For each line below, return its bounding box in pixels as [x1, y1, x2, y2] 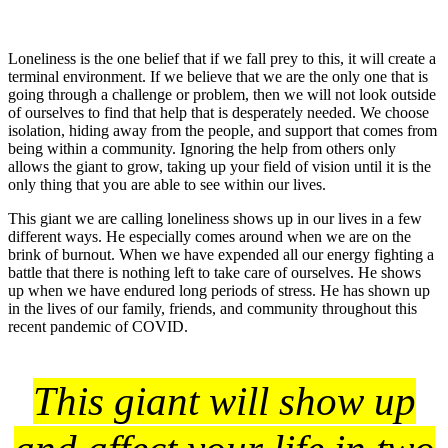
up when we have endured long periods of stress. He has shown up [8, 281, 430, 299]
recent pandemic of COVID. [8, 317, 188, 335]
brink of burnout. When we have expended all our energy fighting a [8, 245, 434, 263]
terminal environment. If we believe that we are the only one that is [8, 67, 428, 85]
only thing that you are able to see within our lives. [8, 175, 326, 193]
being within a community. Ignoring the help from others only [8, 139, 396, 157]
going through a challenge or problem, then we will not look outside [8, 85, 436, 103]
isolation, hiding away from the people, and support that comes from [8, 121, 437, 139]
